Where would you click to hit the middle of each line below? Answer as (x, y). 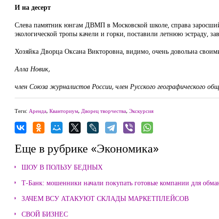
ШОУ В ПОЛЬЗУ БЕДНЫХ (62, 167)
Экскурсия (141, 111)
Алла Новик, (32, 69)
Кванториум (64, 111)
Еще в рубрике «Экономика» (87, 148)
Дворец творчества (104, 111)
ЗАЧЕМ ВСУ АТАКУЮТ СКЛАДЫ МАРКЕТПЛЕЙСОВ (105, 198)
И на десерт (33, 7)
